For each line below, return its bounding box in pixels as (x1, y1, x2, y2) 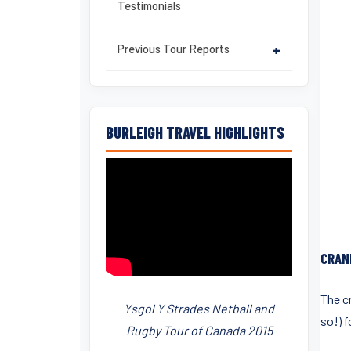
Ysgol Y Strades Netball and (124, 301, 274, 316)
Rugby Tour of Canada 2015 (125, 323, 273, 338)
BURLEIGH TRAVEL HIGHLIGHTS (106, 123, 284, 142)
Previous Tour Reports (118, 42, 230, 56)
